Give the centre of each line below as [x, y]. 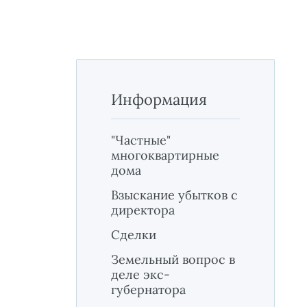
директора [143, 210]
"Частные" [141, 140]
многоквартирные [165, 155]
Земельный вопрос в [173, 259]
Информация [159, 99]
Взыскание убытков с [174, 195]
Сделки [134, 234]
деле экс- [140, 274]
